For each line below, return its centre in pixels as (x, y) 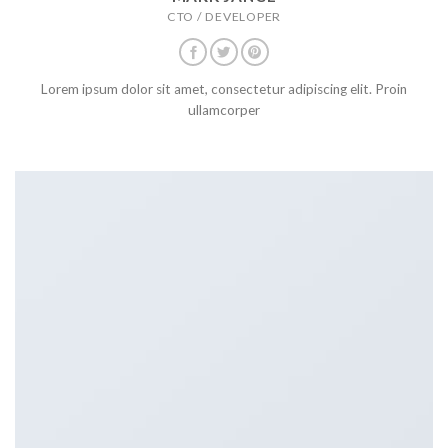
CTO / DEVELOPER (224, 17)
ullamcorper (224, 109)
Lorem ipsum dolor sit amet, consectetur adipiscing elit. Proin (224, 88)
